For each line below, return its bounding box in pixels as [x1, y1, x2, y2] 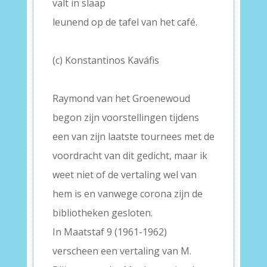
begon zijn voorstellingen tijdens [52, 111, 199, 124]
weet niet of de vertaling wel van [52, 168, 197, 181]
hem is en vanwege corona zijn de [52, 187, 203, 200]
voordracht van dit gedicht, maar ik [52, 149, 207, 162]
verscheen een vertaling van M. [52, 244, 191, 257]
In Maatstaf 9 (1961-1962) [52, 225, 167, 238]
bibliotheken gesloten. [52, 206, 153, 219]
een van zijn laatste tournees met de [52, 130, 215, 143]
